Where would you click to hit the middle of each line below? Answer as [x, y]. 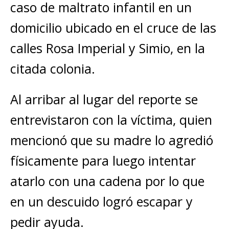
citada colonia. [53, 68]
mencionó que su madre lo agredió [112, 140]
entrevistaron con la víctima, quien [111, 120]
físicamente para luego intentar [103, 161]
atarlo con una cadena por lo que [107, 181]
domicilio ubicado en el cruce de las [113, 28]
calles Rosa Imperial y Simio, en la [108, 48]
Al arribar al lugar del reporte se [104, 99]
